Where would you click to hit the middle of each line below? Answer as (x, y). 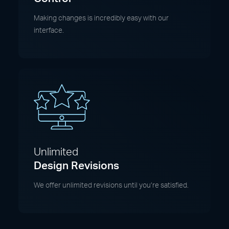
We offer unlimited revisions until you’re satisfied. (111, 186)
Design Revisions (76, 166)
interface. (49, 31)
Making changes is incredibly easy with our (101, 18)
